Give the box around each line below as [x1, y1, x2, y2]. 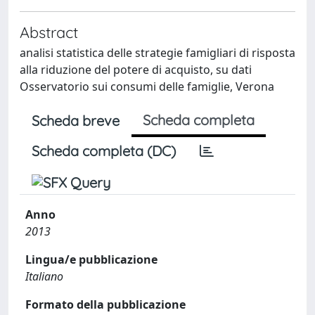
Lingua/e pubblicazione [25, 252, 157, 267]
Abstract [20, 22, 78, 41]
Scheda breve [32, 112, 120, 129]
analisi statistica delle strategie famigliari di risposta [20, 45, 295, 60]
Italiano [25, 269, 63, 284]
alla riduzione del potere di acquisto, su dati [20, 62, 252, 77]
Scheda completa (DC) [32, 142, 176, 160]
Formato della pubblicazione [25, 297, 186, 312]
